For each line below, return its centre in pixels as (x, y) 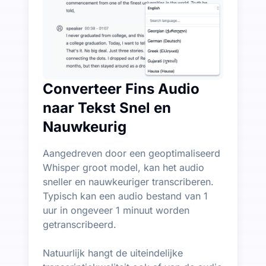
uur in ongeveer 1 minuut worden (116, 210)
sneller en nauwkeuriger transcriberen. (128, 181)
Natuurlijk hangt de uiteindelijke (113, 253)
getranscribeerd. (80, 224)
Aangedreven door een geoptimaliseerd (132, 153)
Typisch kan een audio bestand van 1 (125, 196)
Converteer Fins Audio (121, 88)
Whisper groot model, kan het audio (123, 167)
